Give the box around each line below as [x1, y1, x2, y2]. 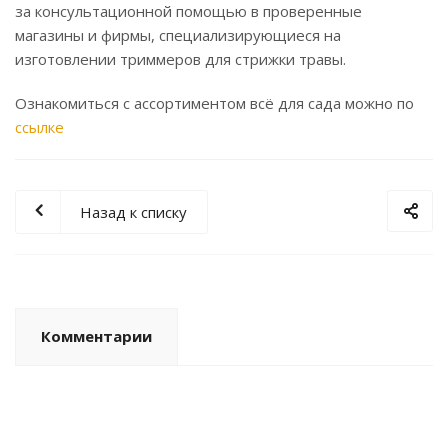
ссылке [15, 117, 64, 138]
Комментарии [41, 326, 152, 347]
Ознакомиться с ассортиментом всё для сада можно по [15, 93, 414, 114]
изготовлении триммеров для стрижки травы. [15, 49, 346, 70]
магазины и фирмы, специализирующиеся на [15, 25, 341, 46]
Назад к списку [80, 202, 187, 223]
